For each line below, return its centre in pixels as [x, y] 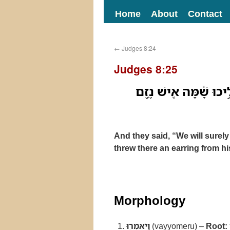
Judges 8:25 [146, 69]
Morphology [150, 200]
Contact [205, 13]
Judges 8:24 [138, 48]
